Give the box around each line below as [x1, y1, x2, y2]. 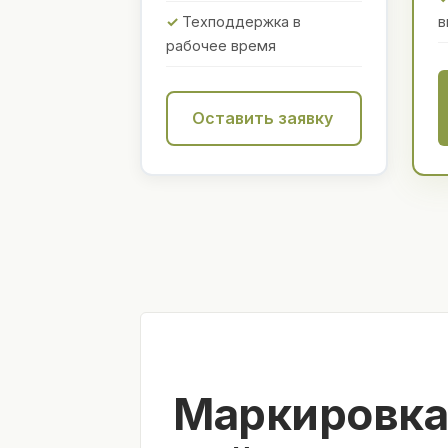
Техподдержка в [182, 13, 301, 31]
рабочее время [166, 37, 276, 55]
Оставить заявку [192, 108, 333, 129]
